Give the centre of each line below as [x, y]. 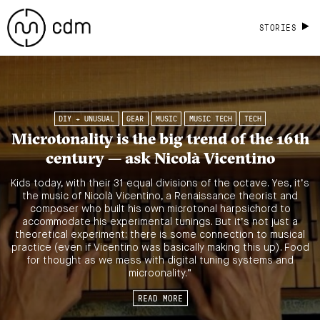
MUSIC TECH [210, 119]
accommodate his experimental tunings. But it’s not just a [160, 222]
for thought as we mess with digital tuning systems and [160, 260]
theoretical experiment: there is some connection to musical [160, 235]
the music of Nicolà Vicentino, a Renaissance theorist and [160, 196]
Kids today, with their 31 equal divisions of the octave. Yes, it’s [160, 183]
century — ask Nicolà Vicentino [160, 158]
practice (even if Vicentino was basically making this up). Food [160, 247]
